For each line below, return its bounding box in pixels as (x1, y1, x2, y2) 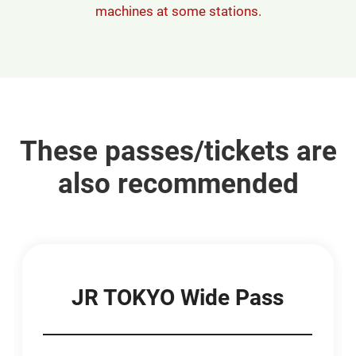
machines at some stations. (95, 2, 261, 19)
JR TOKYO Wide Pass (72, 284, 284, 311)
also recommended (57, 167, 299, 199)
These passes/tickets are (19, 134, 337, 167)
